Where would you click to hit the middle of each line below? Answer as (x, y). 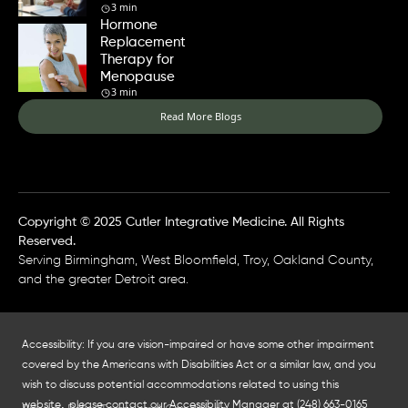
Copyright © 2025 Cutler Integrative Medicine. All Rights (181, 222)
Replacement (143, 42)
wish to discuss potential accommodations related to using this (180, 386)
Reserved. (47, 241)
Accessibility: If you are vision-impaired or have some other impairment (198, 346)
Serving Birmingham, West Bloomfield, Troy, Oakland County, (196, 260)
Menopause (138, 76)
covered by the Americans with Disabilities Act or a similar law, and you (199, 366)
